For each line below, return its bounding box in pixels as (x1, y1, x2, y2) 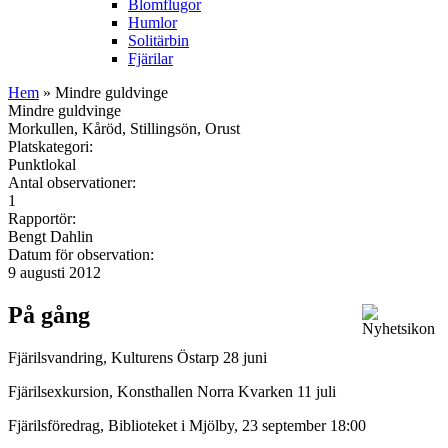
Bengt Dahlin (8, 227, 93, 245)
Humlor (128, 13, 177, 31)
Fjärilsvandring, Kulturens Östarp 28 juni (8, 348, 267, 366)
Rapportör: (8, 209, 80, 227)
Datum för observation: (8, 245, 158, 263)
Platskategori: (8, 137, 97, 155)
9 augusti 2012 (8, 263, 101, 281)
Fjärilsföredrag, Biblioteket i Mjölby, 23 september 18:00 (8, 416, 366, 434)
